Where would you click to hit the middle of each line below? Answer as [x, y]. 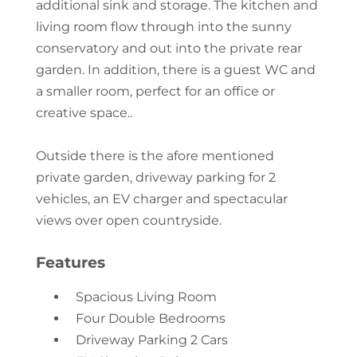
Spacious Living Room [146, 296]
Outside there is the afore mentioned [155, 155]
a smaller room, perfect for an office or [155, 91]
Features [70, 262]
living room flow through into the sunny [163, 26]
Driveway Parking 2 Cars [151, 339]
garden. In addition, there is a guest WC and [175, 69]
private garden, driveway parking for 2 [155, 177]
